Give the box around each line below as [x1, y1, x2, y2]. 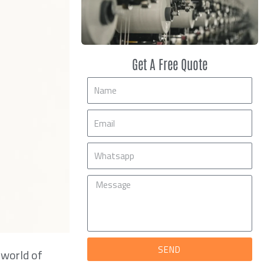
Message [86, 174, 123, 189]
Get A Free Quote [131, 55, 207, 72]
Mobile [86, 141, 113, 156]
